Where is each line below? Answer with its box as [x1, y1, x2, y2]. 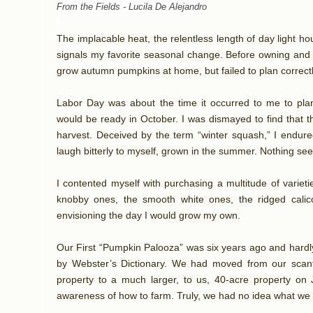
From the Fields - [57, 1, 129, 13]
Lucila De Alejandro [129, 1, 207, 13]
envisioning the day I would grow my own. [57, 210, 240, 221]
